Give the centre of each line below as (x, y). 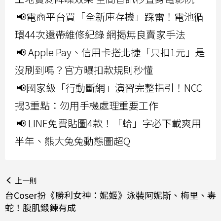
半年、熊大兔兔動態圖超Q (73, 141)
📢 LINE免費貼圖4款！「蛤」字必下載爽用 (109, 123)
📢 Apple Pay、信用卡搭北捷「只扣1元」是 (111, 52)
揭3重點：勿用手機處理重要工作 (87, 106)
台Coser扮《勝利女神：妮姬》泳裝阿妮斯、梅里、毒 (110, 195)
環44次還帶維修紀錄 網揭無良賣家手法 (100, 35)
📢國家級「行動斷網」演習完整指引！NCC (109, 88)
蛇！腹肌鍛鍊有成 (40, 207)
